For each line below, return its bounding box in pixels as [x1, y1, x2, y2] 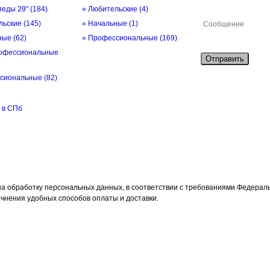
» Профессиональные [82, 34, 160, 42]
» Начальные [82, 19, 129, 28]
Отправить [206, 54, 244, 63]
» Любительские [82, 5, 139, 13]
